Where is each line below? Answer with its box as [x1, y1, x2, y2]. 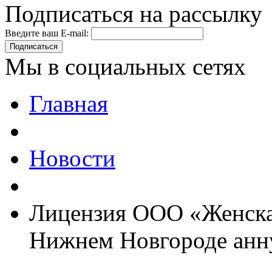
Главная [29, 90, 108, 117]
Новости [29, 145, 115, 172]
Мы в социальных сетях [5, 53, 246, 80]
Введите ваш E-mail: [5, 28, 89, 39]
